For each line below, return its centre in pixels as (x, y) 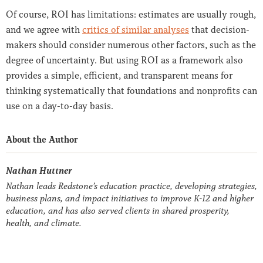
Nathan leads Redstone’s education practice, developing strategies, (131, 186)
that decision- (219, 30)
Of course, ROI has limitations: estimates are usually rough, (131, 14)
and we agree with (44, 30)
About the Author (42, 140)
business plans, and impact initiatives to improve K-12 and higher (130, 198)
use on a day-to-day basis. (60, 106)
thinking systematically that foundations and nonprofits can (131, 91)
